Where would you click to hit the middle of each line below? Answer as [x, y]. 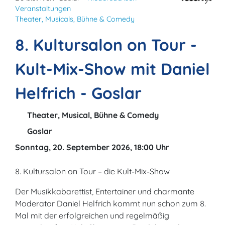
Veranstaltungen [43, 9]
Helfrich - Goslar [78, 93]
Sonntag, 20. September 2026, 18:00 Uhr [92, 147]
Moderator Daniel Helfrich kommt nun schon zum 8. [110, 203]
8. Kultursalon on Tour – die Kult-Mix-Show [92, 171]
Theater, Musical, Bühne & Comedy [92, 115]
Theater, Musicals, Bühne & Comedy [75, 19]
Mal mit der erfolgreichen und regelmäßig [92, 215]
